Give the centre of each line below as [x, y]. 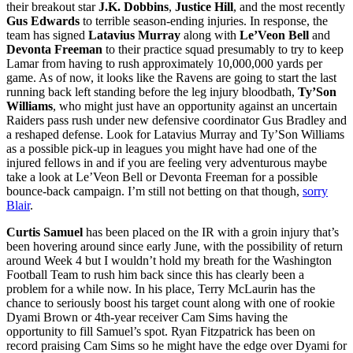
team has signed [46, 35]
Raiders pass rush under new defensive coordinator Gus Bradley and [176, 120]
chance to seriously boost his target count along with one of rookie [171, 303]
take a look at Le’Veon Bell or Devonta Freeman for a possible [162, 176]
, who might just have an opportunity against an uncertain [195, 106]
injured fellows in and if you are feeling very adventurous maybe [167, 162]
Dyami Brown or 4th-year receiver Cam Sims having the [147, 317]
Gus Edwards [43, 20]
